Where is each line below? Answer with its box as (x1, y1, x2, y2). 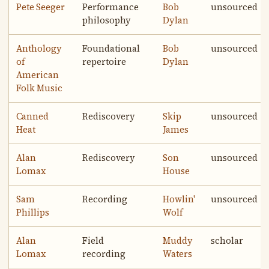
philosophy (82, 14, 131, 27)
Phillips (16, 207, 50, 219)
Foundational (82, 43, 141, 55)
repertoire (82, 56, 127, 68)
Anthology (16, 43, 62, 55)
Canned (16, 110, 49, 123)
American (16, 69, 59, 82)
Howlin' (163, 193, 196, 206)
